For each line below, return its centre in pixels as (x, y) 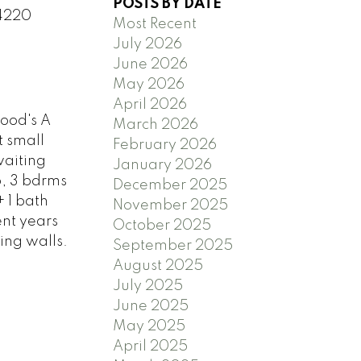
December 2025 (170, 186)
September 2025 (173, 246)
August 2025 (158, 266)
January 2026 (163, 166)
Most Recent (155, 25)
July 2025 (148, 286)
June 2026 (151, 65)
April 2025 (151, 347)
